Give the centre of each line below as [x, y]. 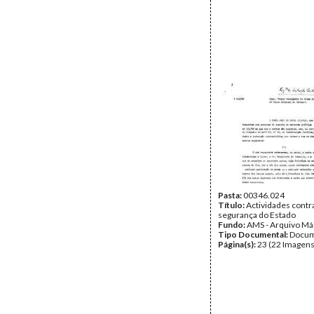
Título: [232, 205]
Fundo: [232, 225]
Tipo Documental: [254, 234]
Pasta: [231, 195]
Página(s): [238, 244]
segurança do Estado [257, 215]
